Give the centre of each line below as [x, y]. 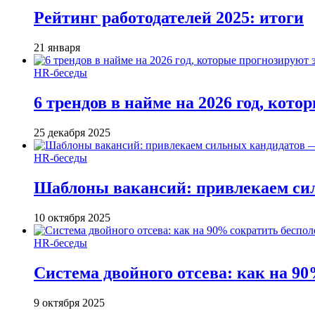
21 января [57, 48]
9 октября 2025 [69, 302]
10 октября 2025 [72, 217]
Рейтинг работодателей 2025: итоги [169, 18]
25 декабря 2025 [72, 132]
